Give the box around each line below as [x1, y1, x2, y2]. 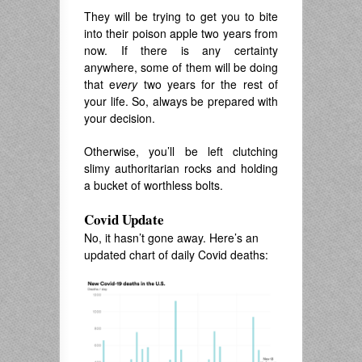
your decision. [84, 110, 155, 127]
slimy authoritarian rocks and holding [84, 160, 278, 177]
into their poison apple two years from [84, 25, 278, 42]
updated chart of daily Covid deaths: [84, 246, 268, 263]
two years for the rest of [137, 76, 279, 93]
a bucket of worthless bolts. [84, 177, 223, 194]
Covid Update [84, 209, 164, 230]
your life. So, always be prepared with [84, 93, 278, 110]
